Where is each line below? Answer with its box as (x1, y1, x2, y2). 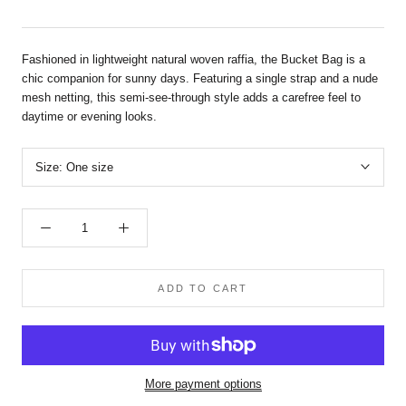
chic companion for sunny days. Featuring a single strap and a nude (22, 71, 378, 85)
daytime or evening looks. (22, 109, 157, 123)
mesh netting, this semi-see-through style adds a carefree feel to (22, 90, 361, 104)
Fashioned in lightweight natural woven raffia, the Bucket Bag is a (22, 52, 365, 66)
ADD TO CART (158, 282, 248, 294)
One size (66, 159, 113, 174)
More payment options (144, 376, 262, 391)
